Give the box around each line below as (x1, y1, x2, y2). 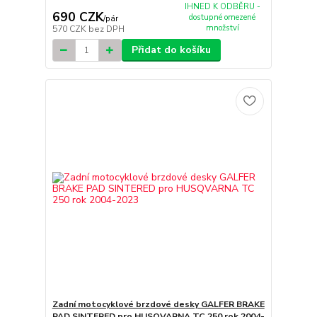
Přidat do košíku (131, 43, 211, 57)
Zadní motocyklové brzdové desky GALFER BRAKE (52, 298, 265, 310)
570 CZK (52, 23, 88, 35)
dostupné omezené (189, 11, 256, 23)
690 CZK (52, 8, 103, 26)
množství (205, 22, 239, 33)
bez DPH (88, 23, 125, 35)
